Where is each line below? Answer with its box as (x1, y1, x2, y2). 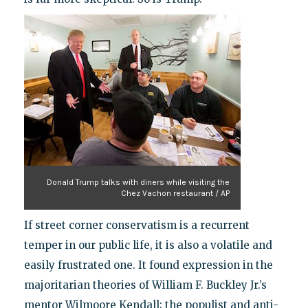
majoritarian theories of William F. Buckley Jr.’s (23, 278, 267, 291)
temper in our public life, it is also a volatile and (23, 238, 272, 252)
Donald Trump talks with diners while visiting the (46, 177, 230, 187)
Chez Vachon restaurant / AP (120, 188, 230, 198)
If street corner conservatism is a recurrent (23, 218, 250, 232)
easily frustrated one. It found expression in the (23, 258, 273, 272)
